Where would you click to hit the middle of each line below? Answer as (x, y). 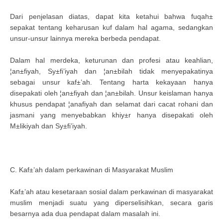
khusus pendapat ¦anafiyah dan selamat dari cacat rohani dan (111, 104)
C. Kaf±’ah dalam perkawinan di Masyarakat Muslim (92, 170)
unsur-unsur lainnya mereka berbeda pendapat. (85, 38)
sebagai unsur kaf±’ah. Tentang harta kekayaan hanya (111, 82)
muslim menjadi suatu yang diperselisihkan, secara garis (111, 203)
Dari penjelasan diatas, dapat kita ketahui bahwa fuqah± (111, 16)
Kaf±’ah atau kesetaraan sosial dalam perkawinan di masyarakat (111, 192)
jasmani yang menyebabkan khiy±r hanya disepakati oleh (111, 115)
